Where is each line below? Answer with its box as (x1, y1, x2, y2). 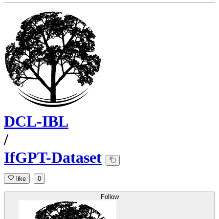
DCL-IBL (4, 112, 68, 131)
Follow (100, 193, 119, 201)
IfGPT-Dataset (4, 149, 102, 167)
